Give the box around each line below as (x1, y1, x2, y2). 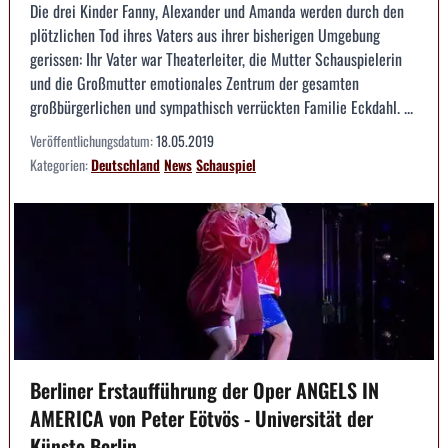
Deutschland (91, 153, 160, 175)
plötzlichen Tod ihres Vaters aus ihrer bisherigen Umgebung (30, 22, 380, 47)
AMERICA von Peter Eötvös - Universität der (30, 403, 373, 434)
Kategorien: (30, 153, 91, 175)
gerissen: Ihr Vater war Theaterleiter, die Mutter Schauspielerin (30, 46, 402, 71)
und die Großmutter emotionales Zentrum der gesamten (30, 70, 359, 95)
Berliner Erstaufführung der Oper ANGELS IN (30, 375, 379, 406)
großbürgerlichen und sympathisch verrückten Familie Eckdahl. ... (30, 94, 413, 119)
